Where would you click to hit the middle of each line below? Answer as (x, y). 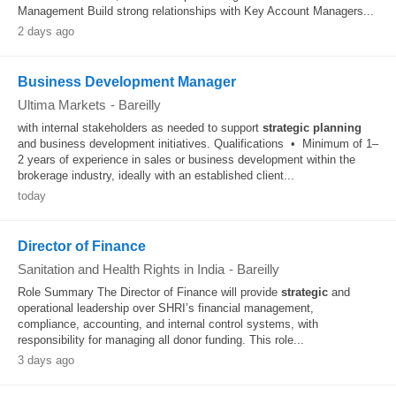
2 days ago (46, 31)
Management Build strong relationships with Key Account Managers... (196, 11)
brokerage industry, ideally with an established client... (156, 175)
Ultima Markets (62, 105)
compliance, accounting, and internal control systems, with (168, 324)
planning (337, 128)
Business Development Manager (127, 82)
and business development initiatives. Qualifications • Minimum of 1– (198, 144)
